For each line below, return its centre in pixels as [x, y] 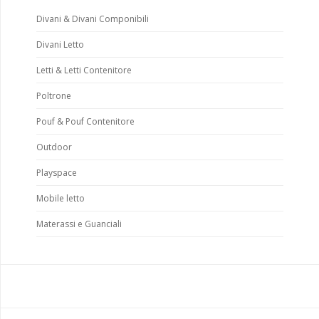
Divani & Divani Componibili [93, 19]
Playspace [57, 172]
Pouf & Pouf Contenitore [85, 121]
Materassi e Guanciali [79, 224]
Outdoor [54, 147]
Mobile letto [61, 198]
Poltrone [54, 95]
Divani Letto [60, 44]
